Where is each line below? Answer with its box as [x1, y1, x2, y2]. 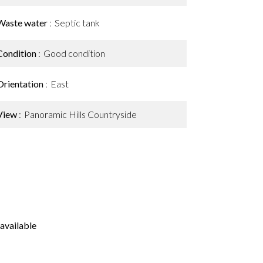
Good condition [43, 48, 105, 59]
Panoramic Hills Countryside [24, 109, 137, 120]
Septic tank [55, 17, 100, 28]
